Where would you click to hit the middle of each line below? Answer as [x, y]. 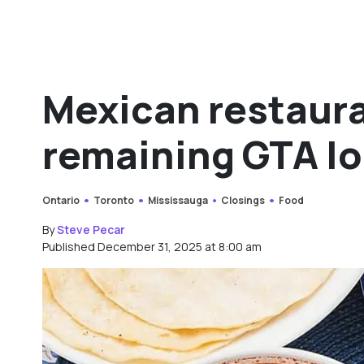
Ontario [61, 200]
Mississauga [178, 200]
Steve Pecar [91, 229]
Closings [243, 200]
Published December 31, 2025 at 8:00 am [152, 246]
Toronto [113, 200]
